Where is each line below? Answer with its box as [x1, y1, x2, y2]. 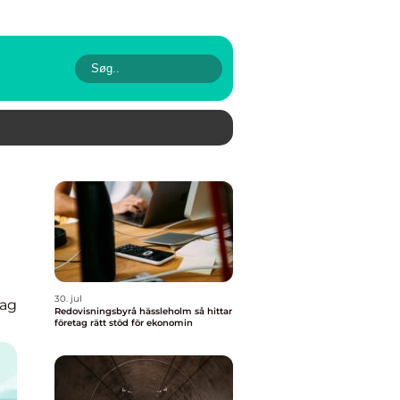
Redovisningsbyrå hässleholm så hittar [54, 305, 195, 317]
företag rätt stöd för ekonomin [54, 317, 193, 329]
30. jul [54, 293, 82, 304]
